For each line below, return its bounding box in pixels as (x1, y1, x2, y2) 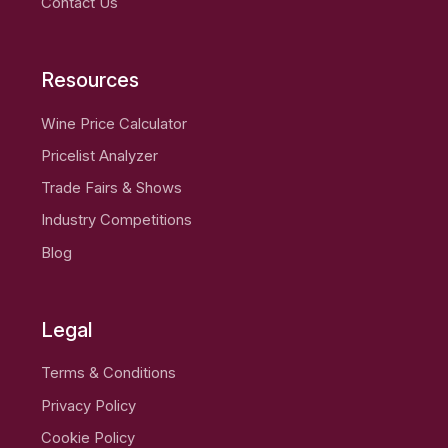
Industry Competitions (41, 211, 193, 230)
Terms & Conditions (41, 364, 177, 383)
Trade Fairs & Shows (41, 179, 183, 198)
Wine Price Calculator (41, 114, 188, 133)
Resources (41, 68, 140, 93)
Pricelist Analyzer (41, 146, 159, 165)
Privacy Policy (41, 396, 137, 415)
